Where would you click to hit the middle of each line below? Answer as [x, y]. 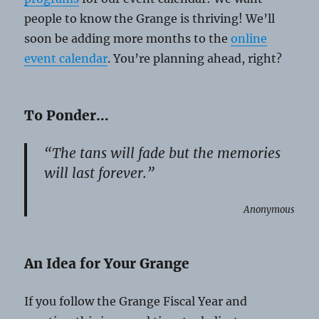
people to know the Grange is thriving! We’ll [150, 19]
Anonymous [269, 210]
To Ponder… [67, 116]
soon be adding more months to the [128, 39]
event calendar [66, 59]
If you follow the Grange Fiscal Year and [136, 302]
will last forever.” [100, 173]
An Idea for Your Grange [107, 264]
